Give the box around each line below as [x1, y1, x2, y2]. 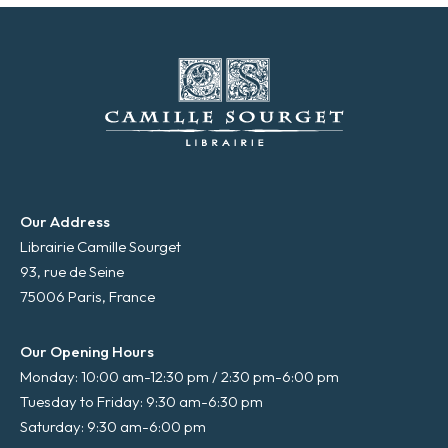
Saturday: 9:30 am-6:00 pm [20, 417, 206, 437]
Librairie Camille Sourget [20, 237, 181, 257]
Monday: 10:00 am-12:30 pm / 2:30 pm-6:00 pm [20, 367, 339, 387]
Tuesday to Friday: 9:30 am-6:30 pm [20, 392, 263, 412]
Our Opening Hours [20, 342, 154, 362]
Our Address [20, 212, 110, 232]
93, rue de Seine [20, 262, 124, 282]
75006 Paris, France [20, 287, 155, 307]
